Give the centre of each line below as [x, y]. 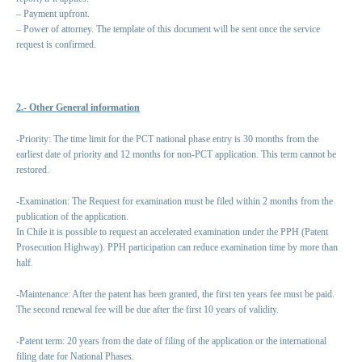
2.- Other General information [78, 108]
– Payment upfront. [53, 14]
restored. [33, 170]
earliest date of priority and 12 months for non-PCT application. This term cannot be [176, 155]
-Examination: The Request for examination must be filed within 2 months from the [175, 202]
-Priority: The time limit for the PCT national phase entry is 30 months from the [167, 139]
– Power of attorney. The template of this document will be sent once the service [168, 29]
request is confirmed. [56, 45]
